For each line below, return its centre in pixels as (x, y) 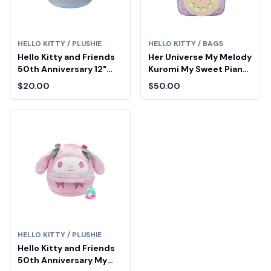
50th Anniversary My (62, 260)
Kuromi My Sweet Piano (198, 69)
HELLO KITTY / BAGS (186, 44)
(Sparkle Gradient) (58, 81)
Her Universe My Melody (200, 57)
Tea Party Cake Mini (190, 81)
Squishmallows (50, 93)
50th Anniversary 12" (62, 69)
